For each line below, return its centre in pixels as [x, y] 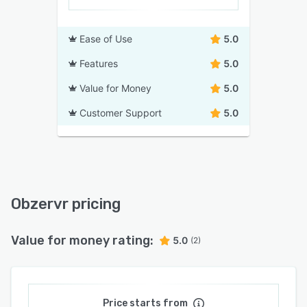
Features [99, 64]
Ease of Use [106, 39]
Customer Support [121, 113]
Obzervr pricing [66, 204]
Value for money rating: [82, 241]
